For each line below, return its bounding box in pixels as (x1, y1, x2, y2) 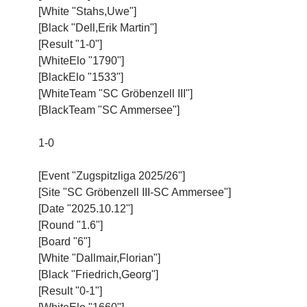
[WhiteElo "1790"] (38, 54, 124, 66)
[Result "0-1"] (38, 284, 102, 297)
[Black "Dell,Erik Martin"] (38, 21, 157, 34)
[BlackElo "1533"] (38, 71, 123, 83)
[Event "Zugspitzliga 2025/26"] (38, 169, 185, 182)
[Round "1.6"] (38, 219, 103, 231)
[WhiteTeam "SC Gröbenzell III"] (38, 87, 193, 99)
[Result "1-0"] (38, 38, 102, 50)
